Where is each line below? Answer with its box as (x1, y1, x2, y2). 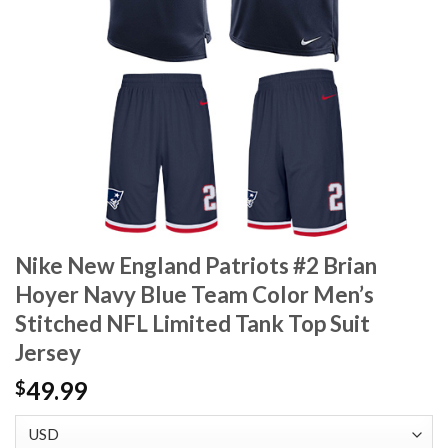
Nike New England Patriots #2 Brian (15, 252, 377, 280)
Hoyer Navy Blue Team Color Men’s (15, 281, 374, 309)
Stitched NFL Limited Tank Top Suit (15, 310, 370, 338)
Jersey (15, 339, 81, 367)
